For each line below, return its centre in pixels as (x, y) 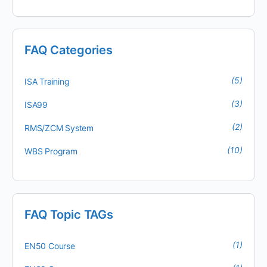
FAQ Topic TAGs (69, 215)
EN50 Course (50, 246)
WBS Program (51, 151)
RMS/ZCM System (59, 128)
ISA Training (47, 81)
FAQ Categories (69, 50)
